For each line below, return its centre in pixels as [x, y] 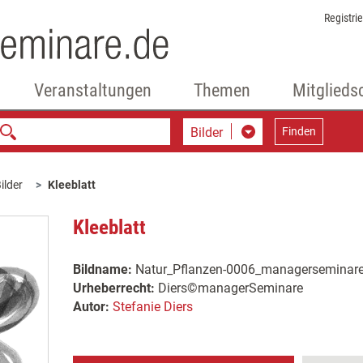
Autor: [91, 307]
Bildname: [102, 269]
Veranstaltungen [92, 90]
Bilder [206, 132]
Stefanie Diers [152, 307]
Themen [222, 90]
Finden [299, 131]
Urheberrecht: [113, 288]
